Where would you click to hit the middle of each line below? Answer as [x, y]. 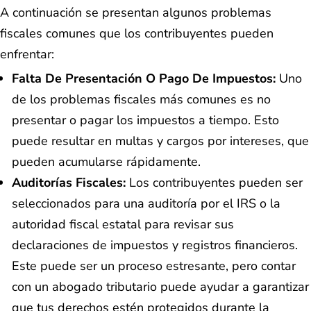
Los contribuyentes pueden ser [214, 183]
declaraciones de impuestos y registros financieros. [155, 245]
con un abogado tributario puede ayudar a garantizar [160, 287]
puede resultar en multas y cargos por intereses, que [160, 141]
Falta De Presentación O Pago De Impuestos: [144, 79]
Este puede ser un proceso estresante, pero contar [154, 266]
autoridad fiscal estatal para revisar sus [123, 225]
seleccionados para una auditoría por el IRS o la [146, 204]
